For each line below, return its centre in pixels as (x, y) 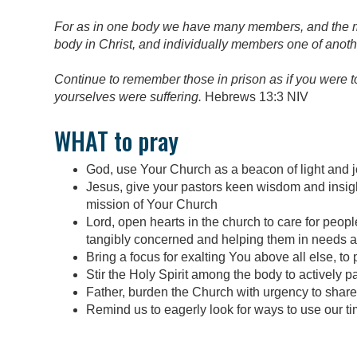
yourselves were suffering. (128, 97)
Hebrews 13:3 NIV (255, 97)
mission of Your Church (152, 204)
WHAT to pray (116, 140)
